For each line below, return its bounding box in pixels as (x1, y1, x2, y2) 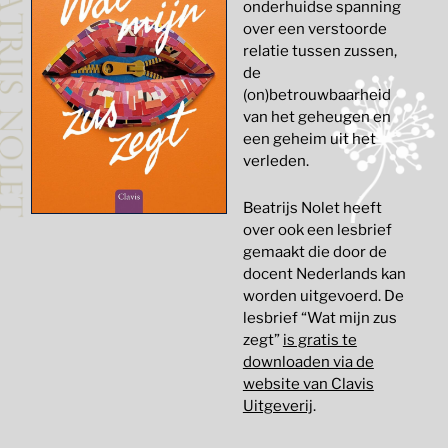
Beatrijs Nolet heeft (242, 199, 382, 217)
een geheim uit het (242, 130, 376, 148)
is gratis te (282, 331, 357, 349)
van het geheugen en (242, 108, 391, 126)
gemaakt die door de (242, 243, 387, 261)
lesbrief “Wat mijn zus (242, 309, 397, 327)
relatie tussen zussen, (242, 42, 397, 60)
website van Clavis (242, 375, 374, 393)
